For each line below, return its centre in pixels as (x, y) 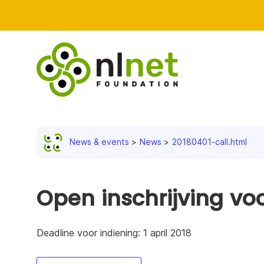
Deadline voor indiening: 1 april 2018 (114, 233)
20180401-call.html (209, 141)
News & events (99, 141)
